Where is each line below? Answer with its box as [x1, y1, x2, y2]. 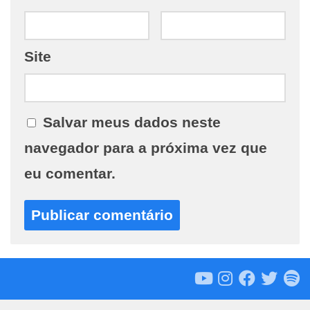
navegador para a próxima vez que [24, 140, 267, 156]
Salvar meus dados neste [43, 114, 221, 131]
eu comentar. [24, 165, 116, 182]
